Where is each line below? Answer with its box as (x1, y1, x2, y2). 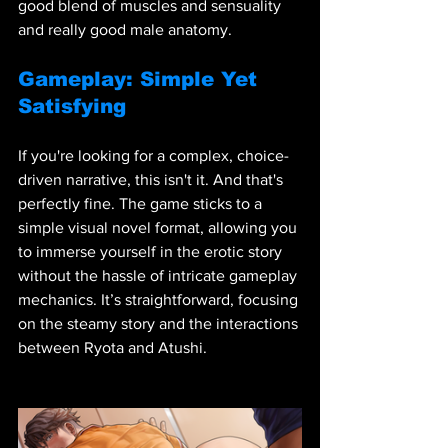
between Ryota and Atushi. (18, 338, 207, 356)
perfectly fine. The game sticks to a (18, 194, 266, 212)
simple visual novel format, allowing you (18, 218, 301, 236)
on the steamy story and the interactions (18, 314, 302, 332)
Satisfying (18, 94, 126, 117)
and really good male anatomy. (18, 20, 236, 38)
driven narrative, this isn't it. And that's (18, 170, 287, 188)
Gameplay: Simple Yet (18, 67, 264, 90)
